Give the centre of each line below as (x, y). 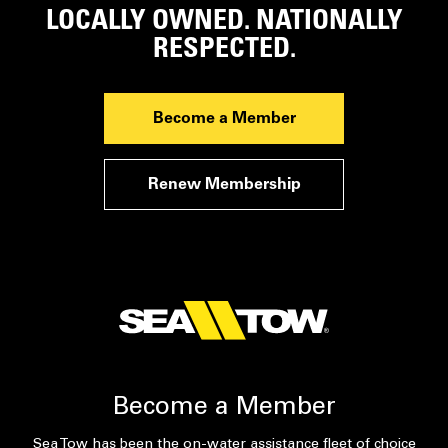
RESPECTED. (224, 50)
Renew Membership (224, 185)
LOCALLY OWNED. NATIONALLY (224, 22)
